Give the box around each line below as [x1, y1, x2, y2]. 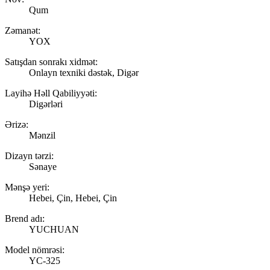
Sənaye [29, 161, 57, 172]
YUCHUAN [29, 224, 79, 234]
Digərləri [29, 98, 63, 109]
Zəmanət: [5, 25, 40, 36]
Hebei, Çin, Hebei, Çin [29, 192, 117, 203]
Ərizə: [5, 119, 28, 130]
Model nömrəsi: [5, 244, 64, 255]
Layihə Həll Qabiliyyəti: [5, 87, 97, 98]
